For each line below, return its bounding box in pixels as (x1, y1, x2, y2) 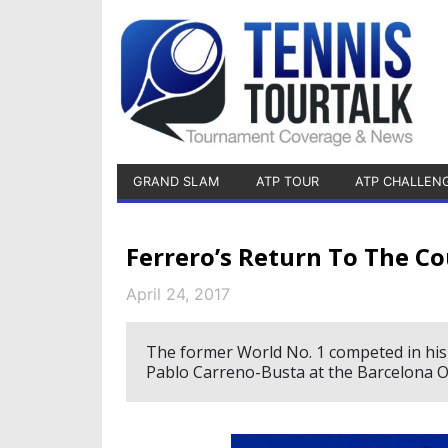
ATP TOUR (255, 174, 319, 189)
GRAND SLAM (133, 174, 219, 189)
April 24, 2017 (126, 284, 230, 304)
